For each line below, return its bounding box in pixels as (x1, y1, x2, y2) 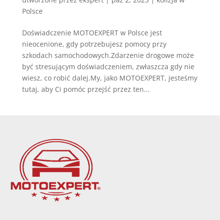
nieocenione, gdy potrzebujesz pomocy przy (22, 39, 166, 49)
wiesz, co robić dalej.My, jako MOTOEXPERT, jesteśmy (22, 73, 197, 82)
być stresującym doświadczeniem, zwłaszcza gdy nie (22, 61, 194, 71)
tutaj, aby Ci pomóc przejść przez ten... (22, 84, 150, 94)
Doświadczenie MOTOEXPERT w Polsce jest (22, 27, 162, 37)
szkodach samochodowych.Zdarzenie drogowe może (22, 50, 194, 60)
